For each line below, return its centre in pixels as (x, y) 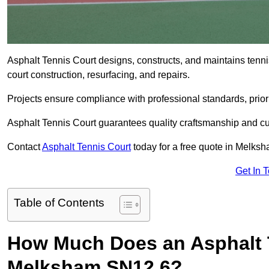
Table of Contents (59, 203)
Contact (25, 147)
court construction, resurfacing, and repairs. (98, 75)
